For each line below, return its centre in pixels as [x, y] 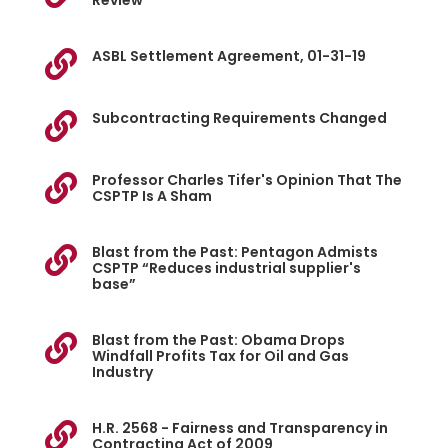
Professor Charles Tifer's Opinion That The [246, 180]
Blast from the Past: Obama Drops [218, 340]
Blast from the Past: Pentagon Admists [234, 252]
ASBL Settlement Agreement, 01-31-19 [228, 56]
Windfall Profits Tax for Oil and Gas [220, 356]
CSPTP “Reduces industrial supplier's [226, 268]
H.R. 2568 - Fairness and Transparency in [239, 428]
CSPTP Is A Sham [151, 196]
